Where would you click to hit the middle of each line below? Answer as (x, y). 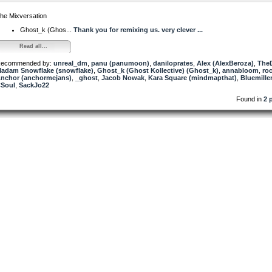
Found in (250, 99)
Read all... (33, 46)
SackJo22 (34, 85)
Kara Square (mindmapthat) (192, 77)
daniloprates (173, 63)
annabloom (240, 70)
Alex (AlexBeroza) (225, 63)
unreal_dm (70, 63)
